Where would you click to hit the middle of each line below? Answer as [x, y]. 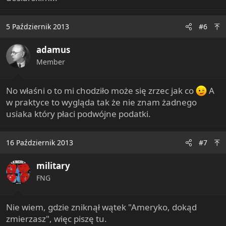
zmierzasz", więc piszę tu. [56, 218]
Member [51, 62]
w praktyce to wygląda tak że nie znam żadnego [101, 102]
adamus [53, 49]
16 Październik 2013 [40, 143]
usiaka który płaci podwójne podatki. [78, 114]
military [53, 166]
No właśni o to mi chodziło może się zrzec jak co [101, 91]
